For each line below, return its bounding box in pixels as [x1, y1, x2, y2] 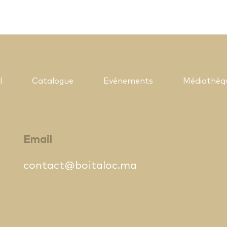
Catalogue [32, 77, 73, 86]
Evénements [103, 77, 153, 86]
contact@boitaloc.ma [23, 160, 137, 171]
